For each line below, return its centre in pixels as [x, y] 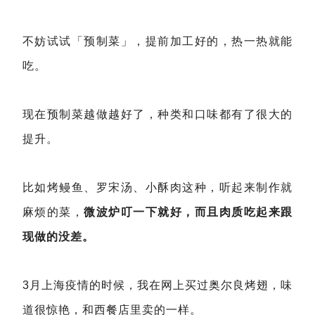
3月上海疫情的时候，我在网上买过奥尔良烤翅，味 [157, 285]
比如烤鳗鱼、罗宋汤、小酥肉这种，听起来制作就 [157, 187]
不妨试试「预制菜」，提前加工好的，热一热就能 [157, 41]
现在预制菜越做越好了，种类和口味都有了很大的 [157, 114]
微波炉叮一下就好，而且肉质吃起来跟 [188, 212]
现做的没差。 [58, 237]
